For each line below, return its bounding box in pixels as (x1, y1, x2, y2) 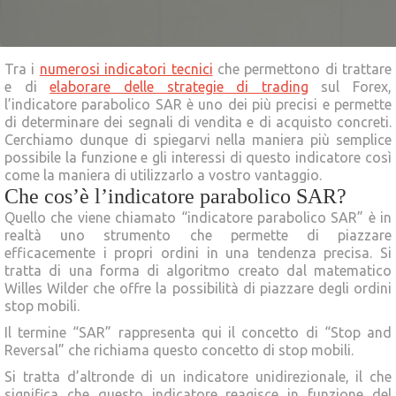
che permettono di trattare (212, 60, 392, 77)
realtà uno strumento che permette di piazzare (4, 226, 392, 243)
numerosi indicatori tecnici (39, 60, 213, 77)
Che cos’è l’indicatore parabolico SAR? (4, 184, 346, 208)
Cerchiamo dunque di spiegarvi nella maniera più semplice (4, 131, 392, 148)
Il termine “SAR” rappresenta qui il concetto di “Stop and (4, 324, 392, 340)
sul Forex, (308, 78, 392, 95)
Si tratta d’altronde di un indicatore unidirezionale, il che (4, 368, 392, 385)
